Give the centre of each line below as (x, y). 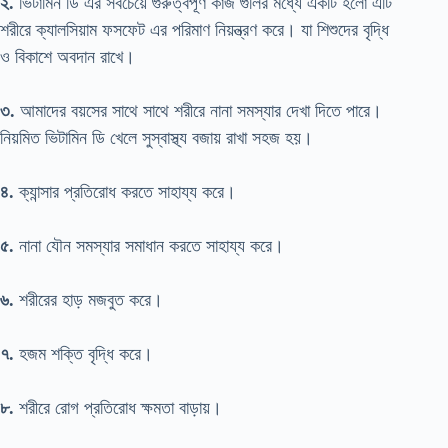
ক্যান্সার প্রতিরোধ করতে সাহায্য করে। (125, 191)
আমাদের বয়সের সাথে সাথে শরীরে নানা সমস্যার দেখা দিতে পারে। (198, 110)
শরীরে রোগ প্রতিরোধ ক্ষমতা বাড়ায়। (118, 407)
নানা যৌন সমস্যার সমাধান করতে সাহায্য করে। (149, 245)
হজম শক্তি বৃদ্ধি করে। (83, 353)
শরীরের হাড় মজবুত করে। (88, 299)
